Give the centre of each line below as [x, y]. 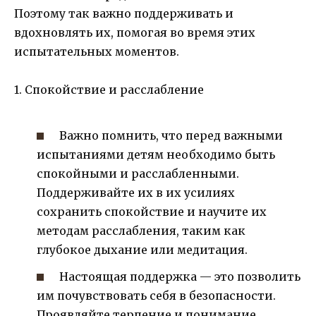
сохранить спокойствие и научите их [152, 212]
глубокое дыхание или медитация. [142, 250]
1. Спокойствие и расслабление [109, 89]
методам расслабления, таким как [141, 231]
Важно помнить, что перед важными [171, 136]
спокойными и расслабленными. [138, 174]
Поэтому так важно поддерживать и [124, 13]
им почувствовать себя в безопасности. [156, 296]
